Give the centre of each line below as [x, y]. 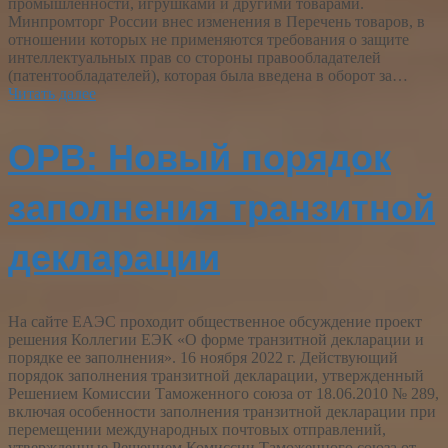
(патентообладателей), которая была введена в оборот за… [208, 76]
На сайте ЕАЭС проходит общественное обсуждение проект [215, 322]
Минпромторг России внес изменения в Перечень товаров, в [216, 22]
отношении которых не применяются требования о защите [208, 40]
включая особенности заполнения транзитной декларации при [222, 412]
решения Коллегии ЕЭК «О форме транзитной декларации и [216, 340]
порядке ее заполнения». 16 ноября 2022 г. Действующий [203, 358]
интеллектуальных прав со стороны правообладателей [194, 58]
